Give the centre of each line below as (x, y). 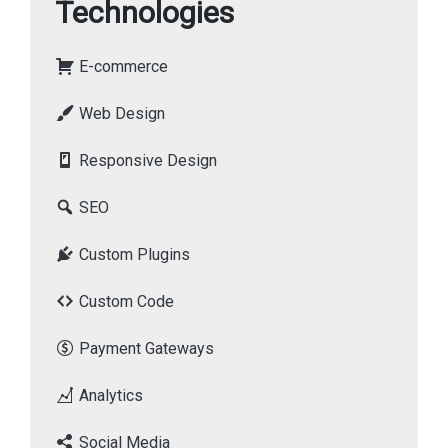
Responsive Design (146, 160)
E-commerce (121, 66)
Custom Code (124, 301)
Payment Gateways (144, 348)
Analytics (109, 395)
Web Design (120, 113)
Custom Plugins (132, 254)
